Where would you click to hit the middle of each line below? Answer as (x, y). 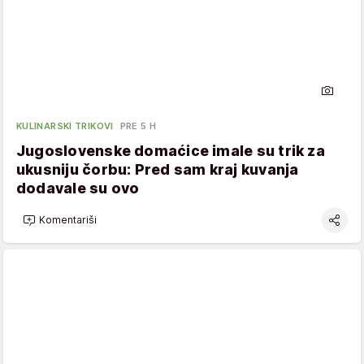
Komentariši (68, 220)
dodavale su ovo (78, 188)
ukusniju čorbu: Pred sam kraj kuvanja (158, 169)
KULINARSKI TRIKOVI (65, 126)
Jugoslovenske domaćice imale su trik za (171, 150)
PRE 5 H (138, 126)
